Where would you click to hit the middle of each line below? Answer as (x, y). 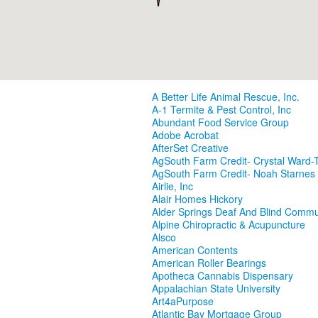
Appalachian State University (216, 289)
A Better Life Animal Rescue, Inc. (226, 97)
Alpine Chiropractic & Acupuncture (229, 225)
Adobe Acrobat (185, 135)
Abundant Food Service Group (220, 122)
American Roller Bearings (209, 263)
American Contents (195, 250)
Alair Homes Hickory (197, 199)
